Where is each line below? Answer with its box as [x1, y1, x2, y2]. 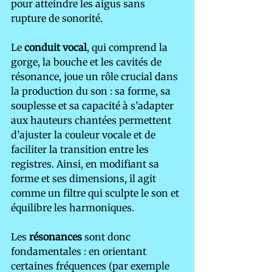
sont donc [82, 231, 133, 243]
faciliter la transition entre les [11, 143, 151, 156]
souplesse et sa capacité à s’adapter [11, 100, 176, 112]
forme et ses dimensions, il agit [11, 172, 158, 185]
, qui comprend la [87, 41, 170, 54]
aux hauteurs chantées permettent [11, 114, 174, 127]
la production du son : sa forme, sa [11, 85, 173, 98]
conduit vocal [24, 41, 87, 54]
